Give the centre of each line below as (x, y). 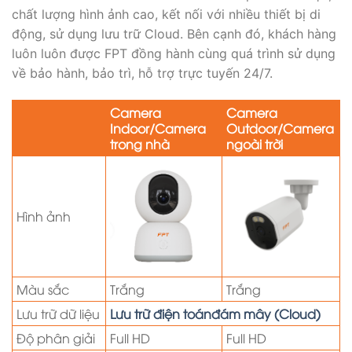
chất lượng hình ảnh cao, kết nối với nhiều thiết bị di (166, 14)
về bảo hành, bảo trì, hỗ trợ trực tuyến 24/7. (142, 73)
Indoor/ (132, 128)
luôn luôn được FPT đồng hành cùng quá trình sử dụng (174, 53)
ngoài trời (255, 143)
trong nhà (140, 143)
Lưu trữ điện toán (161, 313)
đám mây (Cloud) (266, 313)
